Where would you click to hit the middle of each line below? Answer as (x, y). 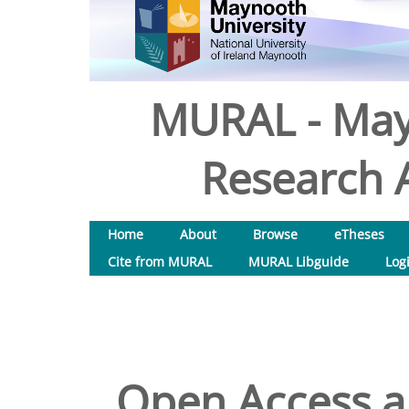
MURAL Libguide (299, 262)
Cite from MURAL (160, 262)
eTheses (359, 234)
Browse (275, 234)
